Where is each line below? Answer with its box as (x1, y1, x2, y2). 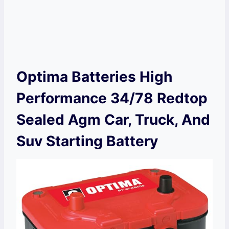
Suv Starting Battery (16, 132, 158, 150)
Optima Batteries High (16, 68, 172, 86)
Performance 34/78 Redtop (16, 89, 208, 107)
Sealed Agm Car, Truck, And (16, 111, 210, 129)
